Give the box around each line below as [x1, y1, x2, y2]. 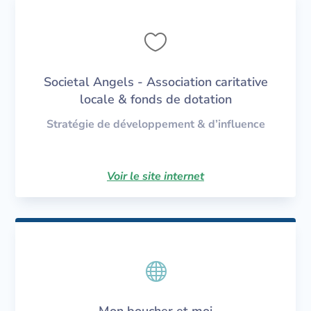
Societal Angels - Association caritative [43, 73, 268, 90]
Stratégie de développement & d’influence [46, 116, 265, 132]
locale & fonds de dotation [79, 90, 232, 108]
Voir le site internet [107, 168, 204, 184]
